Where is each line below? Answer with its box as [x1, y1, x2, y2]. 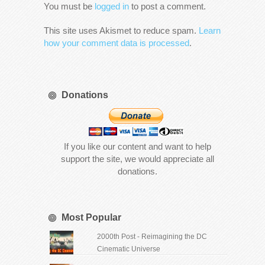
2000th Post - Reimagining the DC [96, 232, 207, 241]
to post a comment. [129, 1, 206, 12]
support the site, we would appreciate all [60, 154, 214, 164]
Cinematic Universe [96, 245, 160, 254]
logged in [95, 1, 129, 12]
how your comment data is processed [44, 38, 189, 49]
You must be [44, 1, 95, 12]
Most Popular [62, 212, 121, 223]
